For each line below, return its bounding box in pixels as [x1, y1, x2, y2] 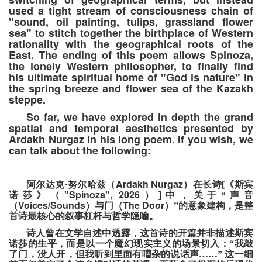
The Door [123, 198, 164, 212]
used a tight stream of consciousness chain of [9, 3, 253, 19]
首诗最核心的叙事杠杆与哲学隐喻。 [9, 211, 158, 222]
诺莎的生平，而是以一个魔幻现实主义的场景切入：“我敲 [9, 239, 253, 249]
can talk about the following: [9, 143, 151, 158]
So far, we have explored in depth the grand [26, 109, 253, 125]
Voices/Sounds [18, 198, 85, 212]
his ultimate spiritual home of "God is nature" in [9, 70, 253, 85]
